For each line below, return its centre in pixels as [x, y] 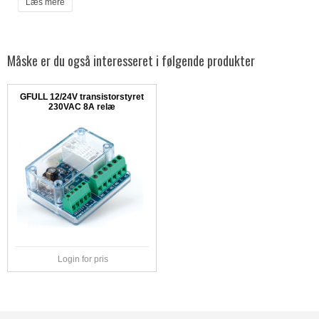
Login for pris [82, 260]
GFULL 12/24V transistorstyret [82, 97]
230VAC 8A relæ [82, 107]
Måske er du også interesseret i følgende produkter [131, 61]
